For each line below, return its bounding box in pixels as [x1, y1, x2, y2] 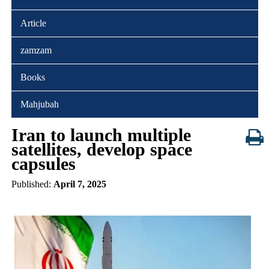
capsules [11, 153, 76, 174]
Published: [11, 178, 53, 189]
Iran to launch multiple [11, 124, 191, 145]
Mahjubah [20, 98, 59, 109]
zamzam [20, 44, 52, 55]
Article [20, 17, 46, 28]
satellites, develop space [11, 139, 192, 159]
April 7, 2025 [53, 178, 106, 189]
